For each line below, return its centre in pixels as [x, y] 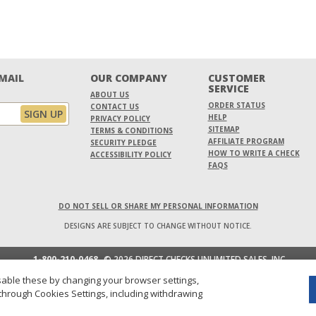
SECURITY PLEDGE [123, 143]
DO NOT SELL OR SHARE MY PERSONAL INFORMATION [158, 206]
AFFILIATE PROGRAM [246, 141]
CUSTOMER [236, 78]
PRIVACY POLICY [120, 119]
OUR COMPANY [129, 78]
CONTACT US [115, 107]
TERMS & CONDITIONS [132, 131]
